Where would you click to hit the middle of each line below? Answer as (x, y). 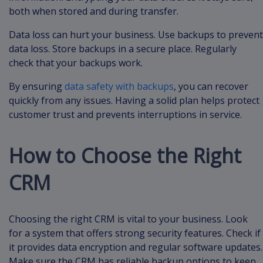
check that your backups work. (77, 63)
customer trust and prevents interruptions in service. (125, 114)
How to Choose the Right (125, 156)
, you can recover (211, 86)
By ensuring (37, 86)
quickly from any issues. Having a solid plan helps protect (134, 100)
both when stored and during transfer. (94, 11)
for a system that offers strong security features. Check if (135, 233)
